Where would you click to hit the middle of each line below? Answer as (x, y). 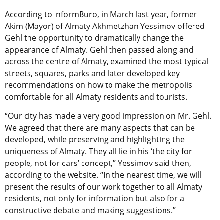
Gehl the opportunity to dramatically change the (94, 38)
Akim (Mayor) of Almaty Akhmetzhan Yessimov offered (105, 26)
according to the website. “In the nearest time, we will (103, 175)
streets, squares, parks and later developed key (92, 73)
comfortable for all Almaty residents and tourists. (96, 97)
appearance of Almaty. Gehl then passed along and (99, 50)
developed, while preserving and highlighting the (95, 140)
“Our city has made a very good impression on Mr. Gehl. (108, 116)
